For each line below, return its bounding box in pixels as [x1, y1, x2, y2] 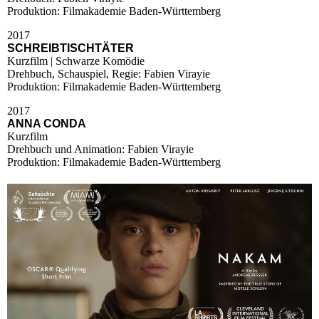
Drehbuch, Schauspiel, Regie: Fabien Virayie [7, 67, 210, 80]
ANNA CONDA [7, 117, 86, 130]
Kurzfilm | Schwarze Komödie [7, 54, 145, 67]
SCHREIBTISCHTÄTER [7, 41, 134, 54]
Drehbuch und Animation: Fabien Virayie [7, 142, 194, 155]
